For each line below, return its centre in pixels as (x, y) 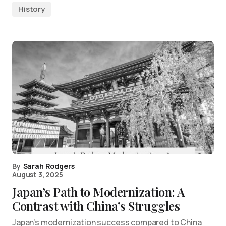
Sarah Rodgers (49, 166)
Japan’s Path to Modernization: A (99, 192)
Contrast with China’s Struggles (96, 206)
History (32, 9)
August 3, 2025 (38, 175)
